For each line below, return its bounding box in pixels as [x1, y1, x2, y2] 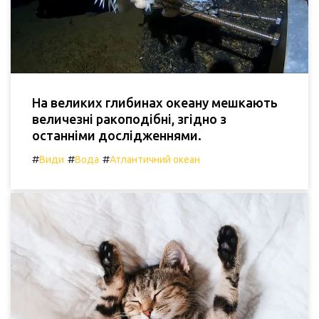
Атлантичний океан [110, 153, 200, 165]
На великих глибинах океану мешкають [32, 95, 278, 110]
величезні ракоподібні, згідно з [32, 111, 226, 126]
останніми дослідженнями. [32, 127, 202, 142]
